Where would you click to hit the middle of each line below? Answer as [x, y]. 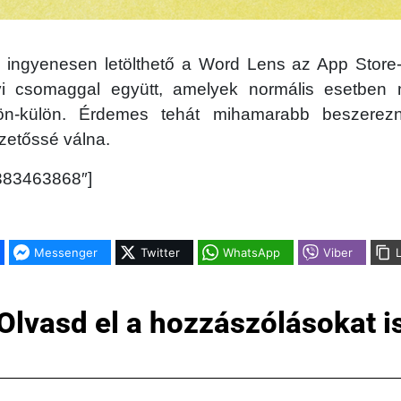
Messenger [65, 252]
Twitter [160, 252]
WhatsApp [251, 252]
